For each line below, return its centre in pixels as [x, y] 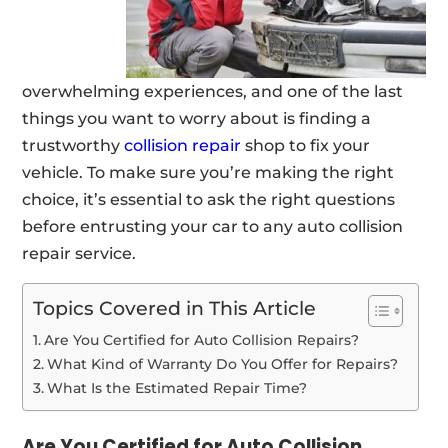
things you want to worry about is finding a [197, 118]
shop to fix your [306, 145]
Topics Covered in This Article [175, 308]
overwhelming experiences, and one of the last [213, 91]
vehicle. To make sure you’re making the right [208, 172]
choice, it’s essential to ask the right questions [209, 199]
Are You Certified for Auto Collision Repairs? [202, 339]
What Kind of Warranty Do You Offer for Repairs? [223, 363]
